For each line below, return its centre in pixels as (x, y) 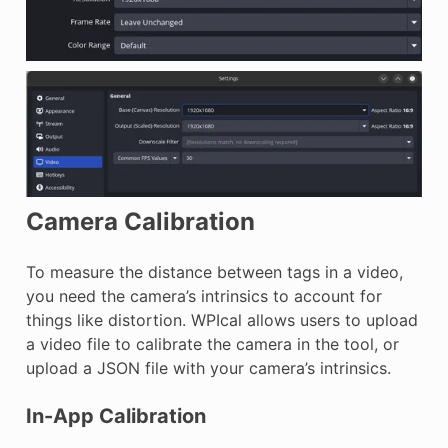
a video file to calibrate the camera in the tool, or (212, 344)
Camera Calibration (140, 222)
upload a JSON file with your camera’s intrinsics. (208, 368)
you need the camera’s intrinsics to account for (203, 296)
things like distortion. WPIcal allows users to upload (221, 320)
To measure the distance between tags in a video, (214, 272)
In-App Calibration (115, 416)
